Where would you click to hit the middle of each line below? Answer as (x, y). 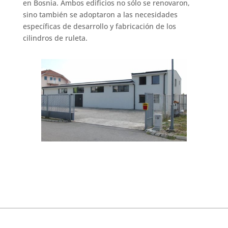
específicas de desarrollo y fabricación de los (99, 26)
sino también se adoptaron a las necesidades (100, 15)
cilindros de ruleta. (55, 38)
